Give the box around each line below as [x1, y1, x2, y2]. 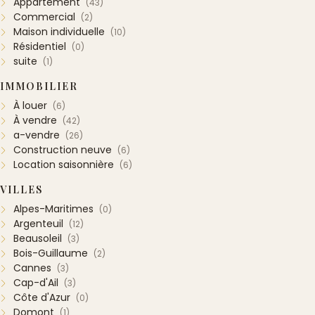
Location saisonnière [13, 157, 114, 172]
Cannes [13, 261, 51, 276]
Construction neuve [13, 143, 112, 157]
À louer [13, 98, 47, 113]
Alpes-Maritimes [13, 202, 94, 217]
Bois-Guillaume [13, 246, 88, 261]
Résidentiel [13, 39, 66, 54]
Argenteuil [13, 217, 63, 231]
